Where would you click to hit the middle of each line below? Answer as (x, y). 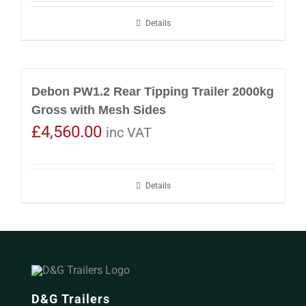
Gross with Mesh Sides (99, 110)
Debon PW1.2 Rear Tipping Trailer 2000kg (153, 91)
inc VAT (129, 132)
